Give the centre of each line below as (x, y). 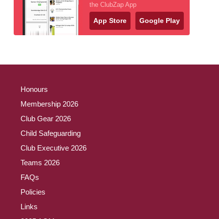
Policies (33, 192)
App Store (110, 20)
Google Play (160, 20)
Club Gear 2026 (46, 118)
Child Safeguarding (51, 133)
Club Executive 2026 (54, 148)
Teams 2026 (40, 162)
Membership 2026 (49, 104)
